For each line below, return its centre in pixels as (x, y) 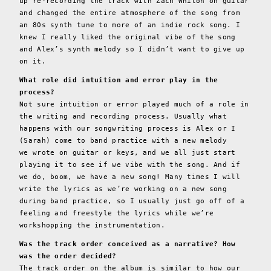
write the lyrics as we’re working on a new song (123, 189)
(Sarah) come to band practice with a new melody (123, 140)
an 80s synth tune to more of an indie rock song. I (130, 25)
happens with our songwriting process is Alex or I (128, 128)
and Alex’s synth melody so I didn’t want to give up (132, 49)
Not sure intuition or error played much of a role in (134, 104)
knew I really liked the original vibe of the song (128, 37)
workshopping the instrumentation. (95, 225)
